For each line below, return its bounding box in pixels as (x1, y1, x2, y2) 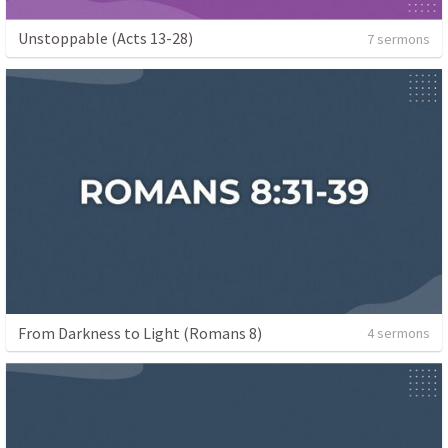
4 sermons (367, 324, 430, 342)
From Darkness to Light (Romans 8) (18, 322, 262, 343)
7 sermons (367, 29, 430, 48)
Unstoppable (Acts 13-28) (18, 28, 193, 49)
